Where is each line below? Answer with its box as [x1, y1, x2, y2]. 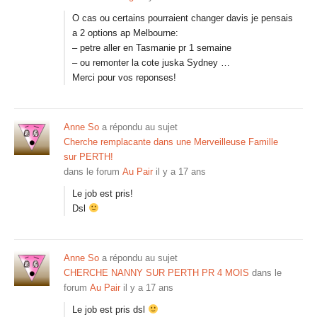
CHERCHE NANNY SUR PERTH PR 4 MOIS [64, 267, 249, 278]
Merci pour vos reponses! [72, 72, 176, 83]
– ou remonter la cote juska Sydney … [72, 57, 230, 68]
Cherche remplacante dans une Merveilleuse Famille [64, 137, 278, 147]
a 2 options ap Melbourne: [72, 28, 178, 38]
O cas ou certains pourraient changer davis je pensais [72, 13, 293, 23]
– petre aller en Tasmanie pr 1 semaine [72, 42, 231, 53]
